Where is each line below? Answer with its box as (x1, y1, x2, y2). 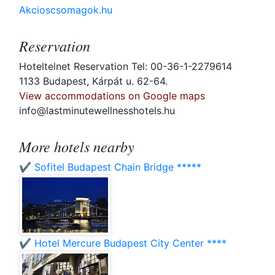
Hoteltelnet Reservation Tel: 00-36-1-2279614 (19, 60, 232, 73)
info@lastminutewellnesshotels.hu (19, 104, 175, 117)
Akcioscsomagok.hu (19, 4, 112, 17)
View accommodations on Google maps (19, 90, 205, 103)
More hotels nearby (19, 136, 134, 157)
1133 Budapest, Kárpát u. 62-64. (19, 75, 168, 88)
